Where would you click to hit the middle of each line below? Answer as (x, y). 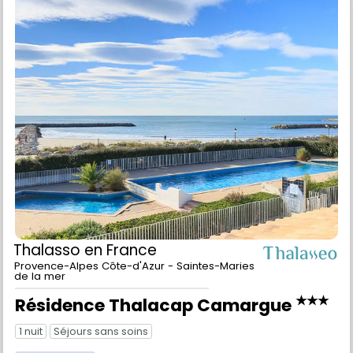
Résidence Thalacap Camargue (155, 325)
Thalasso (49, 270)
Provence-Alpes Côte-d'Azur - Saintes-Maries (134, 286)
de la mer (40, 296)
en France (121, 270)
